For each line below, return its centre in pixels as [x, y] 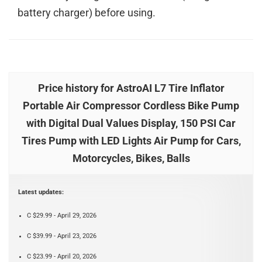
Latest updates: [41, 192]
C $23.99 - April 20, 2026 [62, 257]
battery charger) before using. [87, 13]
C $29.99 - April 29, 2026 [62, 216]
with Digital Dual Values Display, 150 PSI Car [131, 123]
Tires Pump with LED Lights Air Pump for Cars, [131, 141]
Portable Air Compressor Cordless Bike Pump [131, 106]
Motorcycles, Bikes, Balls [131, 158]
